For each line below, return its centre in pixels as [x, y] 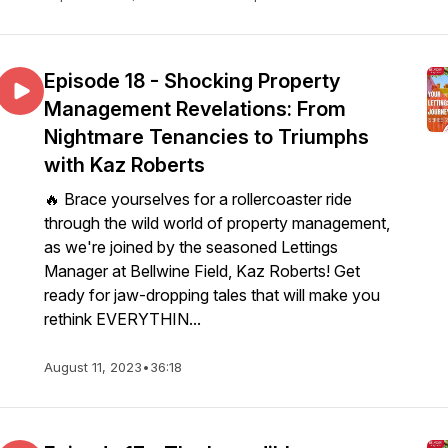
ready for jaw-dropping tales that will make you [212, 295]
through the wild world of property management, [217, 223]
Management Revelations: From [195, 109]
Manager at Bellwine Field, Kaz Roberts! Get [202, 271]
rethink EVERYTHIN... [122, 319]
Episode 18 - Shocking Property [192, 81]
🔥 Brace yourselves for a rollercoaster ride [198, 199]
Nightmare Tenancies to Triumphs [206, 137]
